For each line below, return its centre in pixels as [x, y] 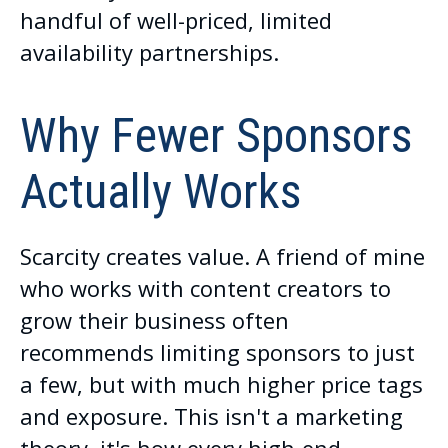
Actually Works [160, 191]
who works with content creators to [205, 287]
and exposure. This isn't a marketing [211, 415]
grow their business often [154, 319]
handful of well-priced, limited [176, 19]
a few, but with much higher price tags [221, 383]
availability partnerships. [149, 51]
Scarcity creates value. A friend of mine [222, 255]
